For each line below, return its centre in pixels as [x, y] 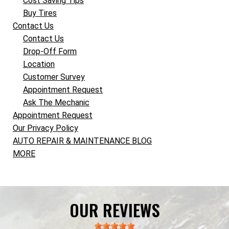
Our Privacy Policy [45, 128]
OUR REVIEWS [114, 210]
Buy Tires [40, 13]
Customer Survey [54, 77]
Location [39, 64]
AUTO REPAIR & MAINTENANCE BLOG [82, 141]
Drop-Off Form [50, 51]
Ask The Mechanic [56, 102]
